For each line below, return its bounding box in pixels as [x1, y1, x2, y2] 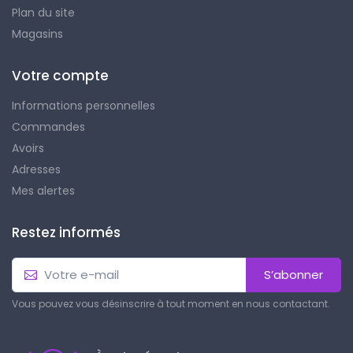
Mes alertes [12, 182, 75, 199]
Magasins [12, 25, 63, 42]
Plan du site [12, 4, 75, 20]
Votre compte [12, 65, 109, 85]
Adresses [12, 161, 61, 177]
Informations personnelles [12, 97, 155, 113]
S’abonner [264, 266, 323, 283]
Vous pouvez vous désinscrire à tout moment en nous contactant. [12, 297, 330, 311]
